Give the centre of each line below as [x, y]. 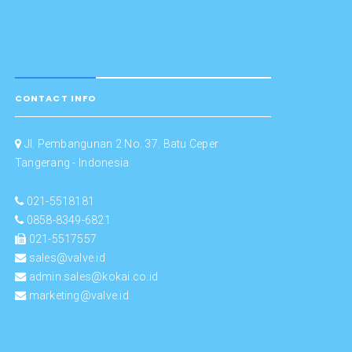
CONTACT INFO [55, 99]
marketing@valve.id [79, 295]
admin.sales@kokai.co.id [93, 276]
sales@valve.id [67, 257]
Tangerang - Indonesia [72, 162]
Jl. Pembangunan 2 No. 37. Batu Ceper [120, 143]
